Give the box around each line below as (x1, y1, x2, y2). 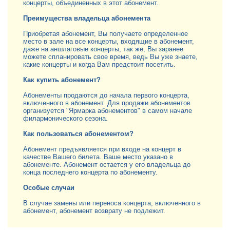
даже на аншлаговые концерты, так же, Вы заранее (23, 45, 183, 53)
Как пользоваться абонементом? (23, 130, 133, 138)
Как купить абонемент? (23, 76, 101, 84)
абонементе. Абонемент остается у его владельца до (23, 161, 190, 168)
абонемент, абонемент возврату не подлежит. (23, 207, 165, 215)
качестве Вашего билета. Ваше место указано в (23, 153, 173, 161)
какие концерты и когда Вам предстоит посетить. (23, 61, 176, 68)
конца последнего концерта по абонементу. (23, 168, 158, 176)
